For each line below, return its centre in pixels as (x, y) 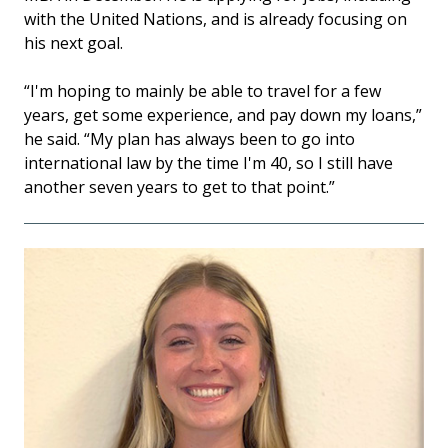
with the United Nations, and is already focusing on (215, 19)
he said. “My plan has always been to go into (189, 139)
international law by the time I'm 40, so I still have (208, 163)
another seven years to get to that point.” (179, 187)
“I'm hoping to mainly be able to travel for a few (202, 91)
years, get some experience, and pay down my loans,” (223, 115)
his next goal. (73, 43)
